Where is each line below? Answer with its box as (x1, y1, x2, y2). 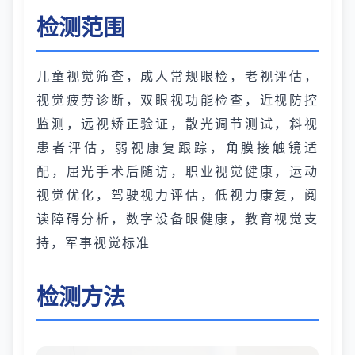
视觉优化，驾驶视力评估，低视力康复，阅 (36, 186, 319, 204)
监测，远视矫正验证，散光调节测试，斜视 (36, 115, 319, 132)
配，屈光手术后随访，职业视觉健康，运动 (36, 162, 319, 180)
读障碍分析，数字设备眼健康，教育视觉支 (36, 210, 319, 227)
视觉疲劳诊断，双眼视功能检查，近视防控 (36, 91, 319, 109)
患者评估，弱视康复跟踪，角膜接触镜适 (36, 139, 319, 156)
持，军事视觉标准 (36, 234, 151, 251)
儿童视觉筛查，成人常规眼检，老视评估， (36, 67, 319, 85)
